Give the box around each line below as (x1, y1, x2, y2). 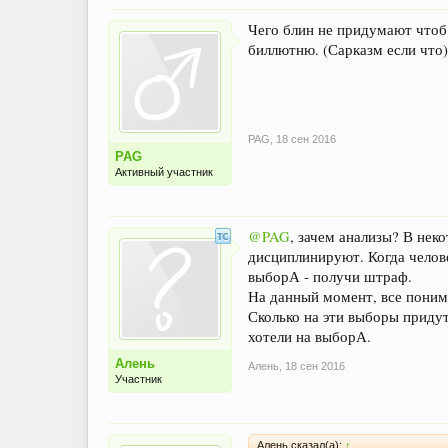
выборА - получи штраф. (248, 266, 412, 286)
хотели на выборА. (248, 326, 371, 346)
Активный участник (115, 165, 213, 178)
